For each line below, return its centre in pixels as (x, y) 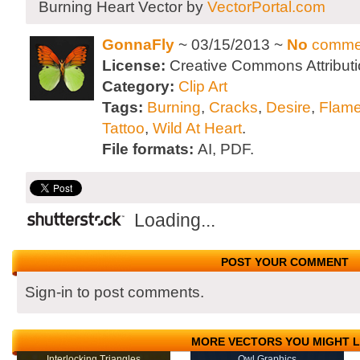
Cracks (233, 107)
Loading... (175, 221)
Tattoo (123, 128)
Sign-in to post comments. (115, 292)
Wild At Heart (197, 128)
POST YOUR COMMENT (285, 262)
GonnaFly (138, 45)
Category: (140, 86)
